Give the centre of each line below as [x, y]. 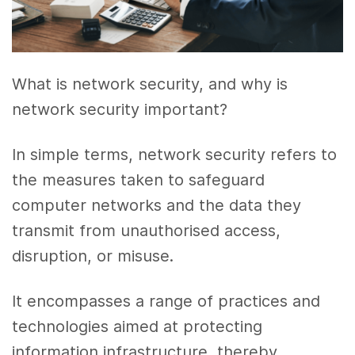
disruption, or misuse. [93, 256]
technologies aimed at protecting [137, 327]
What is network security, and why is [150, 84]
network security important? [120, 110]
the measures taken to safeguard [139, 180]
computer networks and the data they [157, 206]
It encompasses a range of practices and [166, 302]
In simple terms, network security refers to [175, 155]
